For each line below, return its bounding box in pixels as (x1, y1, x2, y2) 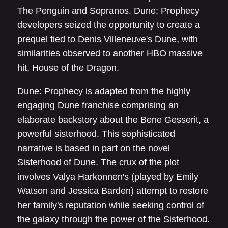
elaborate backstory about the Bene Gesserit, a (17, 115, 209, 125)
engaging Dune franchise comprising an (17, 100, 179, 110)
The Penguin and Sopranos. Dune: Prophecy (17, 6, 199, 16)
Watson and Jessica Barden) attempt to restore (17, 186, 208, 196)
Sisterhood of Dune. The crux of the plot (17, 157, 179, 167)
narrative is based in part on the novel (17, 143, 170, 153)
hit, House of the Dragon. (17, 63, 119, 73)
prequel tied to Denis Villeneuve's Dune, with (17, 34, 198, 44)
